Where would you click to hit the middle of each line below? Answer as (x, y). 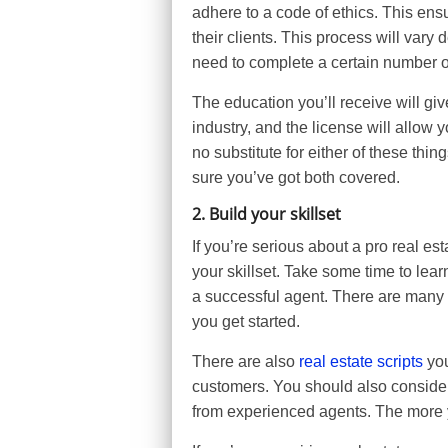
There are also (245, 361)
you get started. (246, 321)
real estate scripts (361, 361)
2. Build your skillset (266, 214)
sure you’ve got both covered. (296, 177)
